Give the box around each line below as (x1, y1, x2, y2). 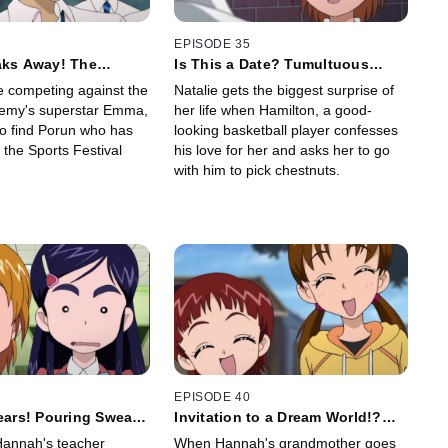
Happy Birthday (174, 71, 284, 88)
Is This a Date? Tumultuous (174, 55, 369, 72)
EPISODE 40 (174, 390, 251, 405)
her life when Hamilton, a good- (174, 101, 373, 118)
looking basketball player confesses (174, 121, 399, 138)
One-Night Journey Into (174, 425, 341, 442)
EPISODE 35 (174, 36, 251, 51)
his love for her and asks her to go (174, 141, 391, 158)
